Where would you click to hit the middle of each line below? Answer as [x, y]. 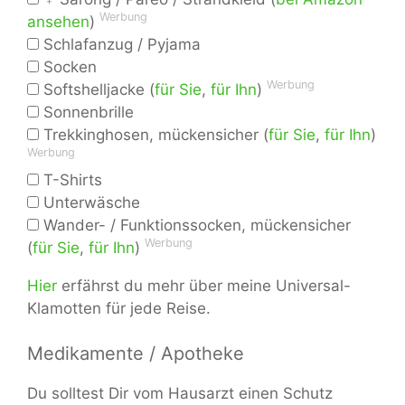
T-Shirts [71, 179]
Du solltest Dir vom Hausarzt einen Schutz [180, 394]
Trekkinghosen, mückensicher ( [154, 134]
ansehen [58, 21]
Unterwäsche [89, 202]
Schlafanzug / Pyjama [120, 44]
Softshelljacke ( [97, 89]
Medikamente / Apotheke [136, 354]
